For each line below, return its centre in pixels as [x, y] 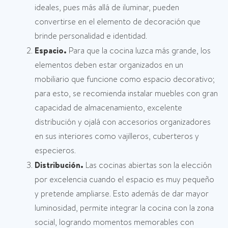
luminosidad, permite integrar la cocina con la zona [124, 208]
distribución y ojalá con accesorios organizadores [123, 122]
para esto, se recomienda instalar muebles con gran [126, 93]
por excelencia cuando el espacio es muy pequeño [124, 179]
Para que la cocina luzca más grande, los [139, 51]
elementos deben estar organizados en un [109, 65]
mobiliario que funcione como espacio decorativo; [125, 79]
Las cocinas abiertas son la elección [148, 165]
